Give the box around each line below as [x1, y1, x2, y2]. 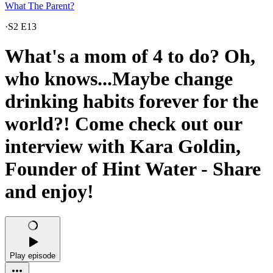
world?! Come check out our [5, 113, 242, 135]
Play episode [10, 250, 55, 260]
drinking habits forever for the [5, 90, 258, 113]
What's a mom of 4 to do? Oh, [5, 45, 255, 68]
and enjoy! [5, 180, 94, 203]
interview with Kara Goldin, [5, 135, 241, 158]
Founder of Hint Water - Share [5, 158, 261, 180]
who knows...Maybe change [5, 68, 233, 90]
